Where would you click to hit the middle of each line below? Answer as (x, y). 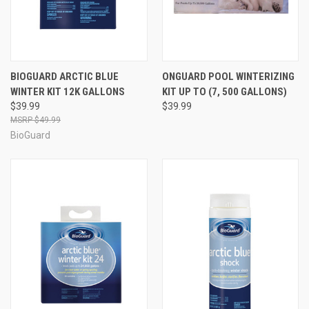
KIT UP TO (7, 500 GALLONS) (224, 91)
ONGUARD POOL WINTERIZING (228, 76)
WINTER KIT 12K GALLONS (68, 91)
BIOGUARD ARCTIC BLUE (64, 76)
